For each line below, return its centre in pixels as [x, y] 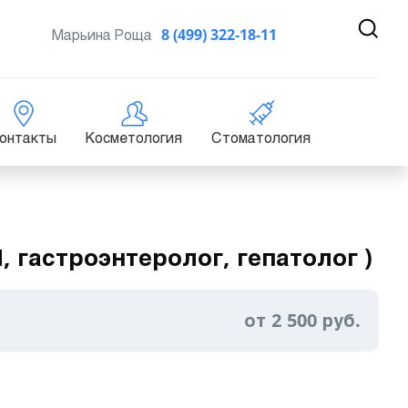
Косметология [134, 138]
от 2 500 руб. [302, 321]
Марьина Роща [102, 35]
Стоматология [261, 138]
